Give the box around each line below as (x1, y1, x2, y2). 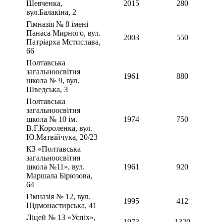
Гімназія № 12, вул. (26, 192, 90, 201)
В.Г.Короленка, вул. (26, 124, 92, 133)
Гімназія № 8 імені (26, 20, 88, 29)
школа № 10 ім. (26, 115, 77, 124)
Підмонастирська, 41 (26, 201, 97, 210)
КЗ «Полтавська (26, 145, 81, 154)
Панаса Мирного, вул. (26, 29, 101, 38)
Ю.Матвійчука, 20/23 (26, 133, 98, 142)
